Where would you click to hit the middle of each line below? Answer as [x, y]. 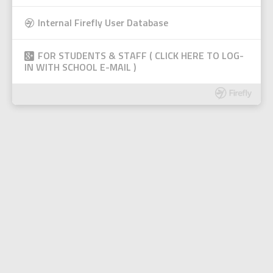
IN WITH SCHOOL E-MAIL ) [80, 68]
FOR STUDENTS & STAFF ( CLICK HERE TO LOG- [141, 57]
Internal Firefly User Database [103, 24]
